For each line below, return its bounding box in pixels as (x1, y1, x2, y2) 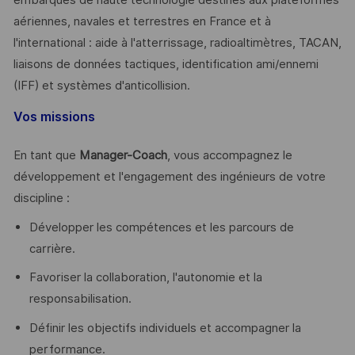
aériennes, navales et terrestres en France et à (13, 13, 271, 29)
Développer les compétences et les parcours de (29, 219, 294, 235)
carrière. (29, 241, 75, 256)
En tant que (13, 148, 79, 163)
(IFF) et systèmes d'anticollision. (13, 78, 190, 93)
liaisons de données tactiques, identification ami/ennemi (13, 56, 319, 71)
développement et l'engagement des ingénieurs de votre (13, 170, 326, 185)
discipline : (13, 191, 70, 206)
